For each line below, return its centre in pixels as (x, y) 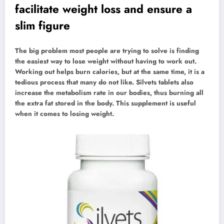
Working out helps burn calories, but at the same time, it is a (110, 71)
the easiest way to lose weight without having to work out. (106, 61)
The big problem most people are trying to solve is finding (107, 50)
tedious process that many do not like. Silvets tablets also (104, 82)
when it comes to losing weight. (64, 113)
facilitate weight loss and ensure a (103, 9)
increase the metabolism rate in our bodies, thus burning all (109, 92)
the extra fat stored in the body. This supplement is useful (105, 103)
